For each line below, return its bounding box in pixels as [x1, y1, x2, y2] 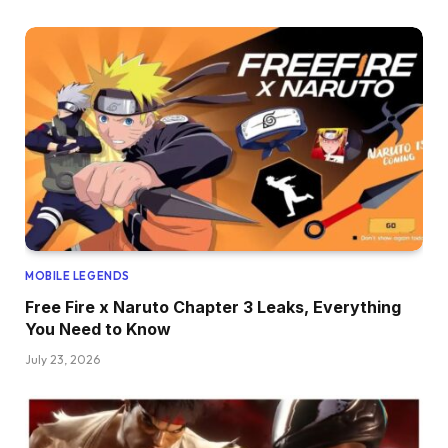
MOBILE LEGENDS [25, 268, 130, 283]
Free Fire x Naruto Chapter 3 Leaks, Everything [25, 296, 401, 317]
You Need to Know [25, 318, 171, 339]
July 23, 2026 [25, 351, 100, 367]
